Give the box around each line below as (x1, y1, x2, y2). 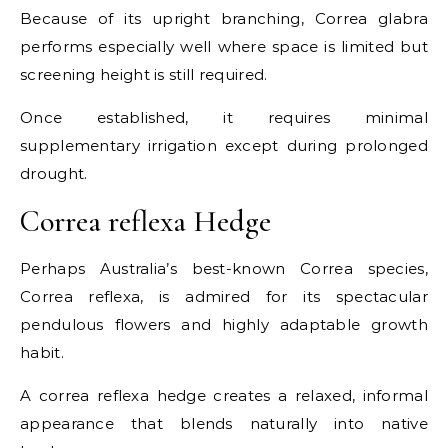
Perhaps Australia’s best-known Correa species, (20, 258, 428, 278)
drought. (20, 163, 88, 183)
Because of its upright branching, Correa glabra (20, 8, 428, 28)
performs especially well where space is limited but (20, 36, 428, 56)
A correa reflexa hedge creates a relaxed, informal (20, 385, 428, 405)
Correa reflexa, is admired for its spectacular (20, 286, 428, 306)
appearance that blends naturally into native (20, 413, 428, 433)
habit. (20, 342, 64, 362)
